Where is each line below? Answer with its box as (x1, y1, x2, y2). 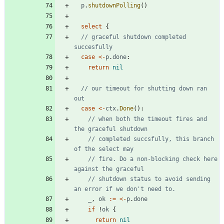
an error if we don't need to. (74, 185, 175, 193)
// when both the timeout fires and (88, 115, 207, 123)
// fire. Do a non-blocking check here (88, 155, 217, 163)
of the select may (74, 145, 133, 153)
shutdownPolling (88, 2, 140, 9)
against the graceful (74, 165, 144, 173)
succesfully (74, 43, 112, 51)
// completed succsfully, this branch (88, 135, 214, 143)
